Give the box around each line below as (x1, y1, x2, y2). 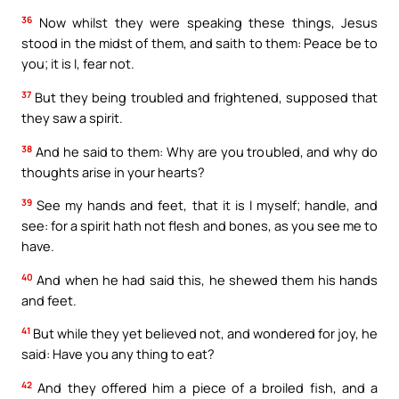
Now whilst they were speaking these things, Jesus (32, 13, 378, 32)
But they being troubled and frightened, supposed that (31, 88, 378, 107)
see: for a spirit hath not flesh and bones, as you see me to (21, 216, 378, 235)
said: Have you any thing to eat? (21, 345, 215, 363)
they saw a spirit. (21, 109, 123, 127)
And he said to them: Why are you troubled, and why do (32, 142, 378, 160)
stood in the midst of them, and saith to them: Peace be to (21, 34, 378, 53)
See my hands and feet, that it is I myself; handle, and (32, 196, 378, 215)
